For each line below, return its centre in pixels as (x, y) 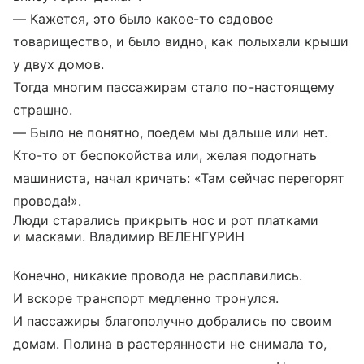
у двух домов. (58, 64)
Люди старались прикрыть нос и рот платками (166, 220)
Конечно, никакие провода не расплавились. (158, 275)
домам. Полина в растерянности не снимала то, (170, 343)
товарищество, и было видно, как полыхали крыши (181, 41)
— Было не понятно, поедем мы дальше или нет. (171, 132)
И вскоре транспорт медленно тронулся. (146, 298)
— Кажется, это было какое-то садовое (143, 18)
